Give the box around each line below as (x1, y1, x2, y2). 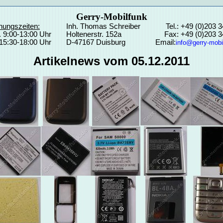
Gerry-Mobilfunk (76, 11, 147, 22)
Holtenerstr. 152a (66, 30, 121, 38)
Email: (155, 38, 176, 46)
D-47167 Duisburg (66, 38, 125, 46)
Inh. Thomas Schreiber (66, 22, 140, 30)
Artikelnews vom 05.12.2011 (33, 54, 190, 68)
